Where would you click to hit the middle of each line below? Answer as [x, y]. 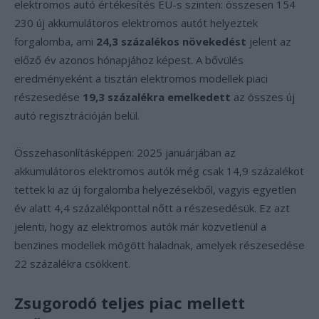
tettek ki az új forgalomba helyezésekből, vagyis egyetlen [155, 189]
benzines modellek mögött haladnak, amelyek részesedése [159, 245]
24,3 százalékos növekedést [171, 41]
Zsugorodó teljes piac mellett [130, 303]
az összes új [263, 97]
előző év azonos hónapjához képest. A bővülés [129, 60]
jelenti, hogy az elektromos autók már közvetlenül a [140, 226]
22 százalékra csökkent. [72, 263]
